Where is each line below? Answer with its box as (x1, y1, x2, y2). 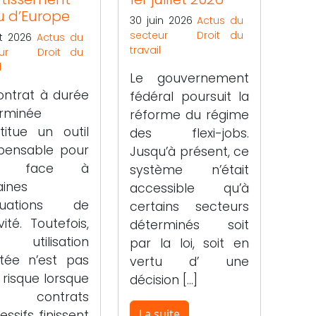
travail (130, 42, 162, 57)
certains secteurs (130, 197, 249, 215)
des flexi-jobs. (130, 124, 249, 142)
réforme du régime (130, 106, 249, 123)
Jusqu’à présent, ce (130, 142, 249, 160)
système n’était (130, 161, 249, 178)
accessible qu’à (130, 179, 249, 197)
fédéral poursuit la (130, 87, 249, 105)
